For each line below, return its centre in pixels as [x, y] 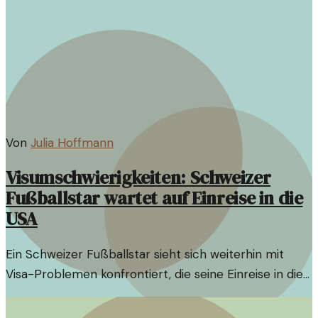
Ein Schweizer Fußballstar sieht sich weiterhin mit [145, 254]
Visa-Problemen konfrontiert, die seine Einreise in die [154, 274]
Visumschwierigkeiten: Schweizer [138, 177]
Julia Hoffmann [72, 142]
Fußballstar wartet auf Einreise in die [154, 198]
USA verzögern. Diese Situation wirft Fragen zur [138, 294]
